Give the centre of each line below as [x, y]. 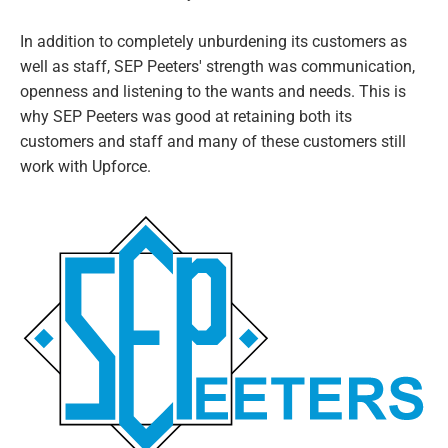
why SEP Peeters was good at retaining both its [186, 116]
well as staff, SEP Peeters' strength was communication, [217, 66]
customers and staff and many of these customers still [213, 141]
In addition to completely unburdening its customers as [213, 41]
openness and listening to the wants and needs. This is [213, 91]
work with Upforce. [85, 166]
